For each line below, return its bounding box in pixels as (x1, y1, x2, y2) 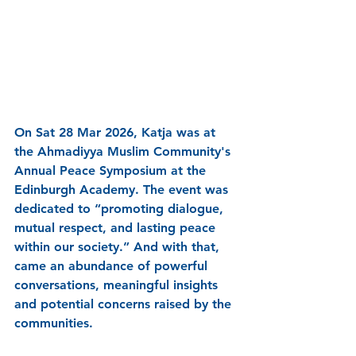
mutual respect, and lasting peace (14, 219, 219, 235)
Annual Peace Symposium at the (14, 162, 210, 178)
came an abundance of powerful (14, 257, 211, 273)
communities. (14, 315, 97, 331)
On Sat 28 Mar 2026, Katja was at (14, 124, 219, 140)
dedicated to (14, 200, 95, 216)
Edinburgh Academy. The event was (14, 181, 232, 197)
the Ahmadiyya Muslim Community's (14, 143, 234, 159)
